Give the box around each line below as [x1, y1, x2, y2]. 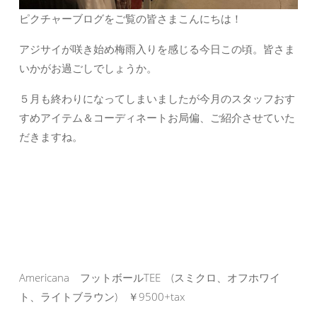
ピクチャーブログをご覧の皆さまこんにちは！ [19, 11, 242, 26]
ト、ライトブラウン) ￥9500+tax [19, 289, 185, 304]
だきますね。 [19, 129, 83, 144]
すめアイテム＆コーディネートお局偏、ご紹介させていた [19, 110, 295, 125]
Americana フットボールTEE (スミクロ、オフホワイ [19, 270, 280, 285]
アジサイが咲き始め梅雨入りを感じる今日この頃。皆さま [19, 42, 295, 57]
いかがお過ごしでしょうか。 [19, 61, 157, 76]
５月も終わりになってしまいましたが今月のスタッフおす [19, 91, 295, 106]
